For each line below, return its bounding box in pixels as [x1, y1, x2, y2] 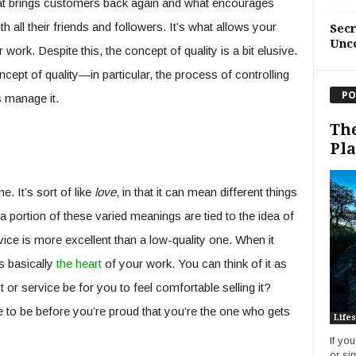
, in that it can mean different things [115, 185, 297, 199]
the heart [56, 257, 102, 270]
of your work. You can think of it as [101, 257, 287, 270]
